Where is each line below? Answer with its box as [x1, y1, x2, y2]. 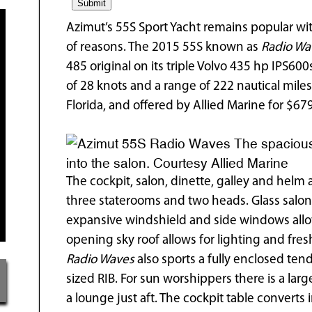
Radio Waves [66, 253, 135, 267]
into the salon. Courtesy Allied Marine [66, 155, 289, 171]
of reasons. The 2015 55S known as [66, 40, 262, 54]
